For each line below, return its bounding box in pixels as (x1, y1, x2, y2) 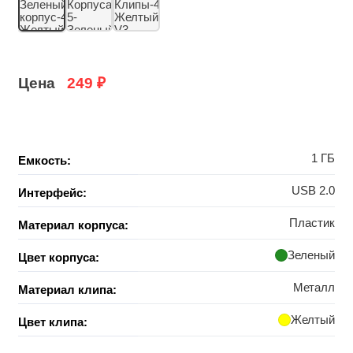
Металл (292, 281, 335, 295)
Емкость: (17, 154, 71, 168)
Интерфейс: (17, 186, 87, 200)
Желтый (290, 313, 335, 327)
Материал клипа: (17, 283, 117, 297)
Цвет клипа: (17, 315, 87, 329)
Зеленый (287, 248, 335, 262)
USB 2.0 (291, 184, 335, 198)
